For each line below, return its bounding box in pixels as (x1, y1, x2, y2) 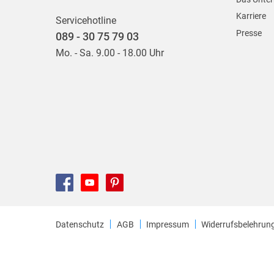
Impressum (146, 219, 189, 229)
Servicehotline (56, 14, 117, 26)
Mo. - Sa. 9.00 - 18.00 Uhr (56, 46, 165, 59)
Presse (236, 28, 262, 38)
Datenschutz (56, 219, 105, 229)
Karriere (236, 11, 267, 21)
